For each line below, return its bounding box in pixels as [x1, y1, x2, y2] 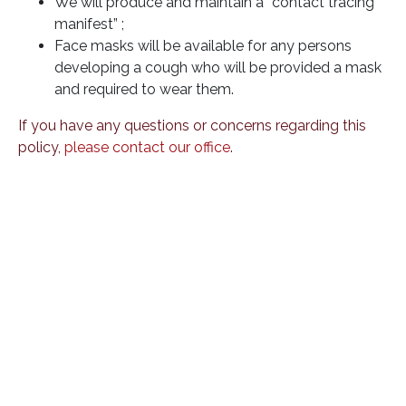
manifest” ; [54, 14, 124, 33]
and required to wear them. [54, 80, 234, 98]
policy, [18, 138, 64, 156]
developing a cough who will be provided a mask [54, 58, 382, 76]
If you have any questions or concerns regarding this [18, 116, 366, 134]
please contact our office [64, 138, 230, 156]
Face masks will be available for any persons [54, 36, 352, 54]
